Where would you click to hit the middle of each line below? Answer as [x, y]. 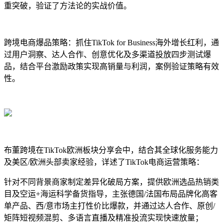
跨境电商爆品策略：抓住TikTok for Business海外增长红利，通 [111, 42]
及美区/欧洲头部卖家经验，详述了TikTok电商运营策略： [104, 162]
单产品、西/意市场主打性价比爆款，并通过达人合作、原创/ [110, 206]
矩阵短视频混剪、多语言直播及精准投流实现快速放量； [104, 218]
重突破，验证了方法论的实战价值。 [68, 5]
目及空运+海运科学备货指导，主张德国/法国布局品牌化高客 [111, 194]
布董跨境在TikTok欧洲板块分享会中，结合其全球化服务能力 [111, 150]
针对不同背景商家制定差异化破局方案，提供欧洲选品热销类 [111, 182]
